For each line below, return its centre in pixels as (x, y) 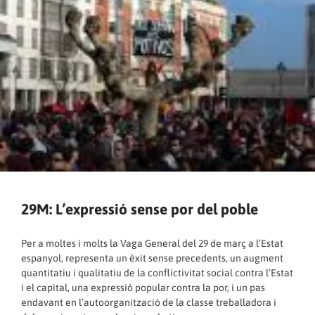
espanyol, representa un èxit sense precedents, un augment (152, 258)
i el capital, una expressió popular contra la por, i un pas (143, 287)
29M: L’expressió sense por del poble (140, 208)
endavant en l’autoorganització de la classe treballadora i (149, 302)
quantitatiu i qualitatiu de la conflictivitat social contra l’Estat (157, 272)
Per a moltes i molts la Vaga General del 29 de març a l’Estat (152, 243)
